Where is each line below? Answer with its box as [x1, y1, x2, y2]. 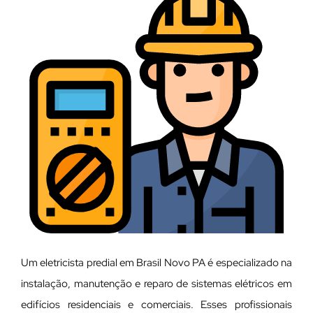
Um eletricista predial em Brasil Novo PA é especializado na [21, 255, 292, 270]
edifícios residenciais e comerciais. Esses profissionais [21, 297, 292, 312]
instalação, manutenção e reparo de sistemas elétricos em [21, 276, 292, 291]
